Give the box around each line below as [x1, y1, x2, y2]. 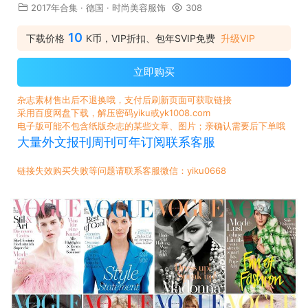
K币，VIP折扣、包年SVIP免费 [86, 32, 215, 44]
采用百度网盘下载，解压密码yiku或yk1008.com [17, 107, 210, 118]
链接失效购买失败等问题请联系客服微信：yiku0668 [17, 165, 226, 176]
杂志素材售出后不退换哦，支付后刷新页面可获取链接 [17, 94, 232, 105]
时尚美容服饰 [112, 2, 166, 13]
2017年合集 [31, 2, 78, 13]
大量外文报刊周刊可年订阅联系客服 [17, 135, 215, 149]
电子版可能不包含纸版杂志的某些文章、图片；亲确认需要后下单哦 [17, 120, 285, 131]
